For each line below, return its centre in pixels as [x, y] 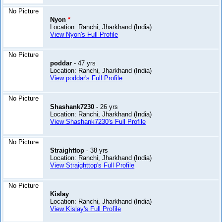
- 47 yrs [84, 63]
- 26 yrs [106, 107]
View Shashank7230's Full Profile [98, 122]
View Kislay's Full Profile [86, 209]
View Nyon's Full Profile [84, 35]
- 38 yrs [96, 151]
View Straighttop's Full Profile [92, 166]
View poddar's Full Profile [86, 78]
